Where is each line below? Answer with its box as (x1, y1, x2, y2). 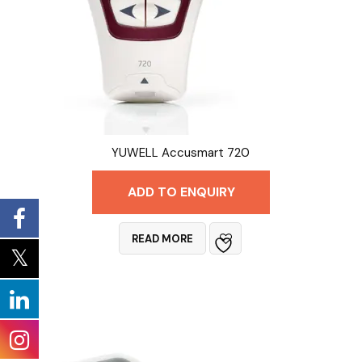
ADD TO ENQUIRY (127, 183, 235, 200)
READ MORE (131, 231, 193, 246)
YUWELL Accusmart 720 (112, 144, 250, 161)
